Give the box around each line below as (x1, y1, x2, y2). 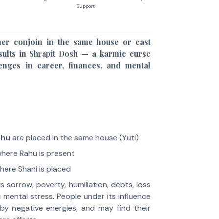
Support (76, 3, 95, 9)
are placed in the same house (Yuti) (10, 132, 139, 143)
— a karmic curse (78, 48, 151, 59)
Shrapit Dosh (29, 48, 78, 59)
